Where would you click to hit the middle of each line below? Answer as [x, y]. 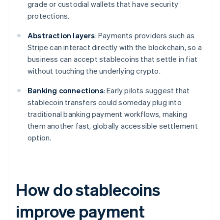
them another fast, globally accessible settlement [113, 126]
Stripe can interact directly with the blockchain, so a [115, 47]
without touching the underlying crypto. [94, 71]
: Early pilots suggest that [147, 91]
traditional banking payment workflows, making [108, 114]
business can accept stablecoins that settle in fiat [113, 59]
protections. [49, 16]
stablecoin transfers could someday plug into [105, 102]
